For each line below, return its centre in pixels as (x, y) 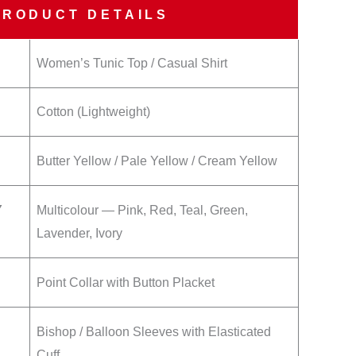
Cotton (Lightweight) (93, 112)
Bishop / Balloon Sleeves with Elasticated (154, 332)
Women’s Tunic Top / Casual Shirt (132, 64)
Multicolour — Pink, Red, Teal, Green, (142, 211)
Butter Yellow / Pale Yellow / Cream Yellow (157, 161)
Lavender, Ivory (79, 234)
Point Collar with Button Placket (126, 283)
